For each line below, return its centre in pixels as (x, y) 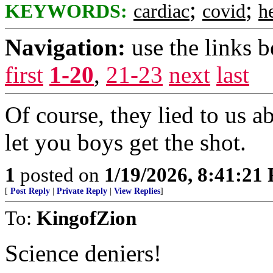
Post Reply (30, 191)
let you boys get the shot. (126, 142)
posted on (60, 175)
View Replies (137, 191)
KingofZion (87, 218)
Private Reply (82, 191)
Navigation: (65, 47)
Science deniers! (83, 253)
